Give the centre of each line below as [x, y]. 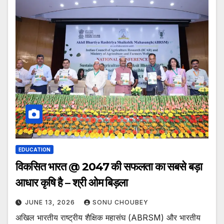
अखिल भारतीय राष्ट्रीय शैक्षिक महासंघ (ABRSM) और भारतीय [108, 218]
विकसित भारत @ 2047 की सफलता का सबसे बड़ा [109, 167]
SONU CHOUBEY [120, 202]
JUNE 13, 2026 [51, 202]
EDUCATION [34, 150]
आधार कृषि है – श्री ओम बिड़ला [71, 183]
